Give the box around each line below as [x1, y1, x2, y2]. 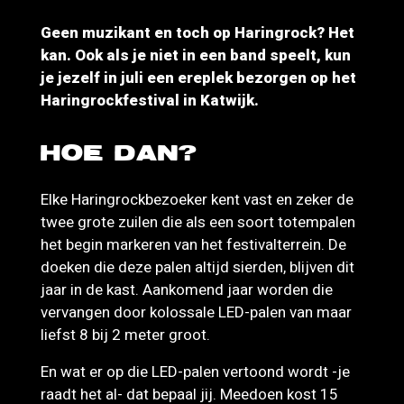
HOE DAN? [41, 144, 197, 164]
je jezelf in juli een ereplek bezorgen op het [41, 66, 356, 89]
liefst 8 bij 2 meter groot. [41, 323, 210, 346]
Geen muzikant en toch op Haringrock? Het [41, 21, 354, 44]
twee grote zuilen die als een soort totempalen [41, 210, 355, 234]
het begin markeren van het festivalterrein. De [41, 233, 346, 256]
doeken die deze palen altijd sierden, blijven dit [41, 255, 354, 279]
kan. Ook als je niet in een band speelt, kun [41, 43, 351, 67]
